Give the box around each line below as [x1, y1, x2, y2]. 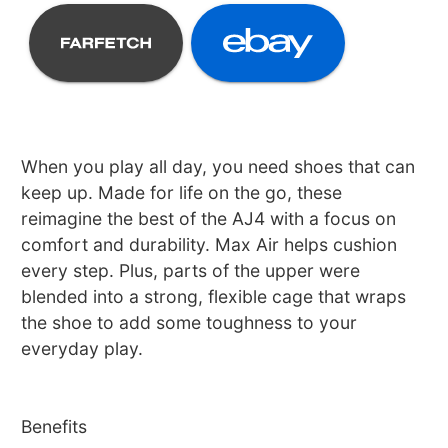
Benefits [21, 416, 88, 438]
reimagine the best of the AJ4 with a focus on [21, 208, 397, 230]
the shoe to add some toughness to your [21, 312, 358, 334]
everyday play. [21, 338, 144, 360]
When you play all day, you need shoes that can [21, 156, 416, 178]
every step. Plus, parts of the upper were [21, 260, 361, 282]
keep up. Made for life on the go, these [21, 182, 343, 204]
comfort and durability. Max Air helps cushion [21, 234, 398, 256]
